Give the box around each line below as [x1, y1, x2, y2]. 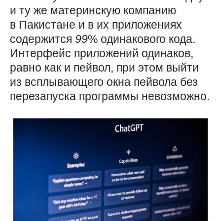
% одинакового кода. [88, 33, 195, 46]
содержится [10, 33, 75, 46]
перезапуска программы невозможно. [10, 90, 210, 103]
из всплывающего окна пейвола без [10, 75, 198, 89]
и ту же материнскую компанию [10, 4, 176, 17]
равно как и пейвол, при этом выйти [10, 61, 199, 74]
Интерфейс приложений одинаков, [10, 47, 193, 60]
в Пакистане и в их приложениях [10, 18, 182, 32]
